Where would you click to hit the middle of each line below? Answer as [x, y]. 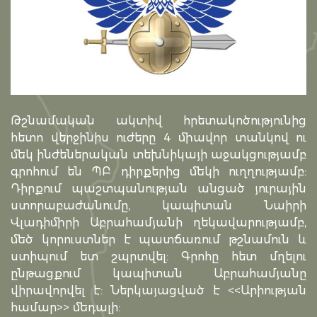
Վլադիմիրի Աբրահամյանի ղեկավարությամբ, [158, 223]
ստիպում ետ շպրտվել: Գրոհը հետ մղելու [158, 257]
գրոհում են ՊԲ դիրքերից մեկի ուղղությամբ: [158, 172]
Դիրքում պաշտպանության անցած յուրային [158, 189]
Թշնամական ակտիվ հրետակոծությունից [158, 121]
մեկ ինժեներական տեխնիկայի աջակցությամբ [158, 155]
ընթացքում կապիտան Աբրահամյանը [158, 274]
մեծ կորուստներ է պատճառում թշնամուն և [158, 240]
